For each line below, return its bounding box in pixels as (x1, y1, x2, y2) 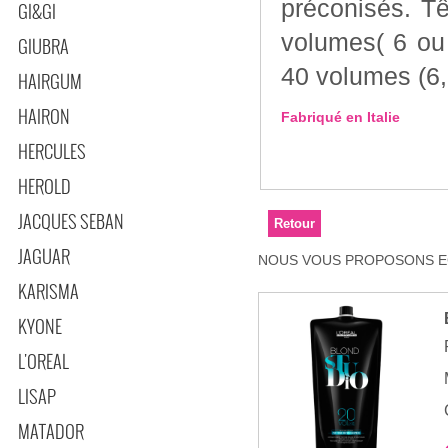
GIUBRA (18, 33, 69, 59)
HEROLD (18, 173, 71, 199)
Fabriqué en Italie (281, 109, 400, 125)
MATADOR (18, 418, 84, 444)
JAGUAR (18, 243, 70, 269)
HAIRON (18, 103, 70, 129)
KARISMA (18, 278, 79, 304)
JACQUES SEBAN (18, 208, 124, 234)
